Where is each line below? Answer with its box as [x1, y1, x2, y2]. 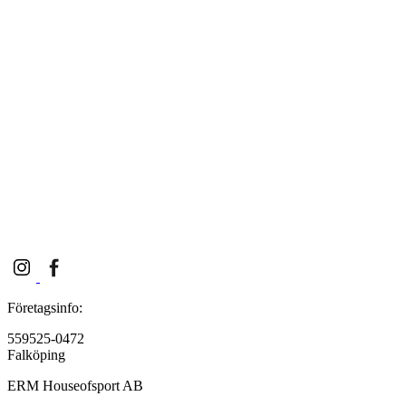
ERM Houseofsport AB [7, 378, 143, 394]
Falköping [7, 347, 65, 363]
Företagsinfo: [7, 300, 82, 316]
